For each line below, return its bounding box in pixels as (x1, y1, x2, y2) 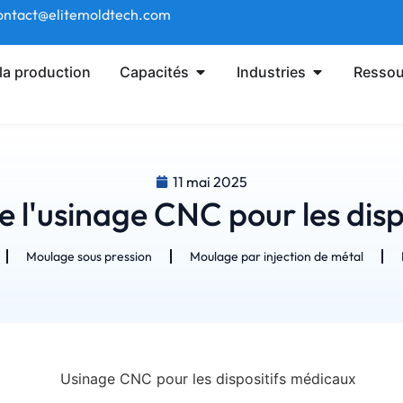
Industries (237, 63, 307, 81)
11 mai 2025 (173, 173, 247, 191)
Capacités (120, 63, 190, 81)
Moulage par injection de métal (189, 248, 363, 264)
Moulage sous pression (25, 248, 152, 264)
